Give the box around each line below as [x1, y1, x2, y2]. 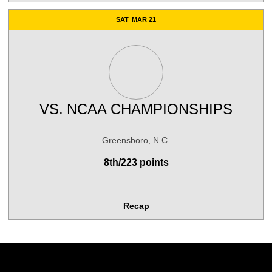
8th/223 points [103, 157, 169, 168]
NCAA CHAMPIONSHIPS [66, 101, 233, 117]
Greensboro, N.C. [102, 135, 170, 145]
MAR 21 [132, 16, 157, 24]
